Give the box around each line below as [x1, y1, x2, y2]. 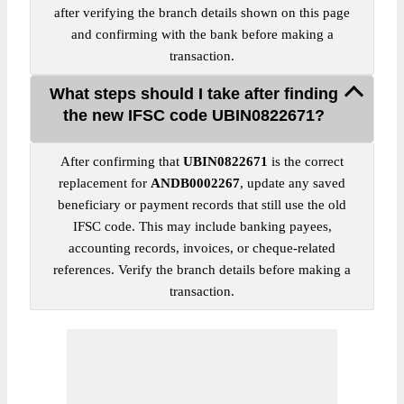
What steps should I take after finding [49, 85, 338, 103]
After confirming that [60, 154, 183, 169]
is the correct [268, 154, 344, 169]
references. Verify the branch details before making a [53, 262, 351, 277]
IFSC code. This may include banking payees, [72, 219, 332, 234]
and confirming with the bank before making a [70, 27, 334, 41]
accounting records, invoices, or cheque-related [69, 241, 335, 255]
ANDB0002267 [151, 176, 240, 190]
